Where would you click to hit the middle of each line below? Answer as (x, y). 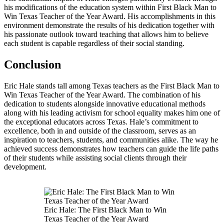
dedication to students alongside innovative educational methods (105, 103)
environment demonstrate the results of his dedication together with (109, 25)
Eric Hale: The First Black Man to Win (105, 209)
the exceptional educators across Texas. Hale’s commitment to (101, 121)
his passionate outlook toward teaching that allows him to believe (106, 34)
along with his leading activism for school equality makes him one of (112, 112)
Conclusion (32, 64)
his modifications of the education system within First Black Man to (110, 7)
